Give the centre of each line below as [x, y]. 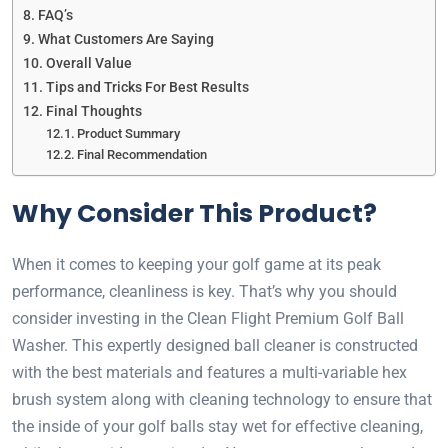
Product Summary [129, 133]
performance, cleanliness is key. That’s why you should [204, 291]
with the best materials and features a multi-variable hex [209, 372]
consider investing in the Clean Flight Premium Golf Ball [208, 318]
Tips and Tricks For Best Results [147, 87]
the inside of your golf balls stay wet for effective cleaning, [217, 426]
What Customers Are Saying [125, 39]
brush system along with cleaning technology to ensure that [222, 399]
